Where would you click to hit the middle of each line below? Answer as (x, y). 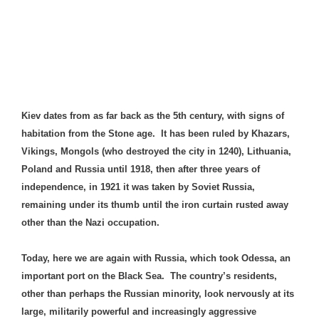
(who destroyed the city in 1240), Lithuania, (195, 151)
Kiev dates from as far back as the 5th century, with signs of (153, 115)
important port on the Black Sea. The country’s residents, (149, 276)
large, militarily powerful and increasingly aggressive (139, 312)
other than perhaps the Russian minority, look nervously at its (158, 294)
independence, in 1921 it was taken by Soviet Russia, (138, 187)
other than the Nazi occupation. (92, 222)
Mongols (80, 151)
